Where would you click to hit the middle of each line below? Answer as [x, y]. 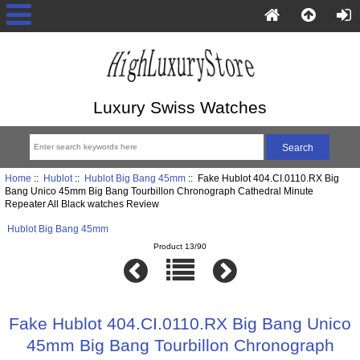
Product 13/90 [180, 246]
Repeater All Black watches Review [82, 204]
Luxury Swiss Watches [180, 107]
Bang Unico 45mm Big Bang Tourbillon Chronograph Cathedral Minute [159, 191]
